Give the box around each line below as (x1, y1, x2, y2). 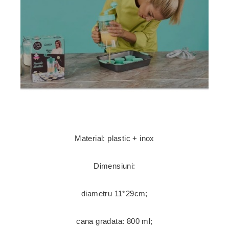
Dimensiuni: (94, 161, 135, 170)
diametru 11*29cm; (81, 189, 148, 198)
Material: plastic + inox (75, 133, 154, 143)
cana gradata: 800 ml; (76, 216, 153, 225)
